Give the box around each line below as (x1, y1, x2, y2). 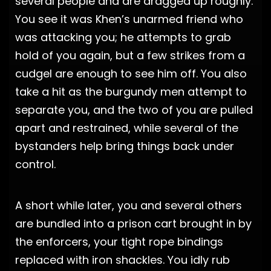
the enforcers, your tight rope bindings (15, 233, 223, 249)
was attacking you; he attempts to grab (15, 29, 231, 45)
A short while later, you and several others (15, 197, 242, 213)
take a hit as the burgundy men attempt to (15, 83, 247, 99)
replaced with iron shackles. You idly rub (15, 252, 230, 267)
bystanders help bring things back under (15, 138, 234, 154)
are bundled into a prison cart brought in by (15, 215, 252, 231)
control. (15, 156, 56, 172)
